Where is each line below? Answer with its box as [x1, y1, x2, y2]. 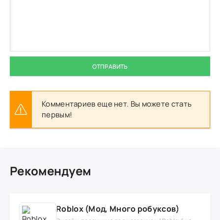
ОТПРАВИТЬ [92, 62, 128, 71]
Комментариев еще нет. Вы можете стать [42, 99, 192, 109]
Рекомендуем [10, 163, 91, 179]
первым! [42, 110, 73, 120]
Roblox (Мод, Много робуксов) [56, 203, 180, 214]
